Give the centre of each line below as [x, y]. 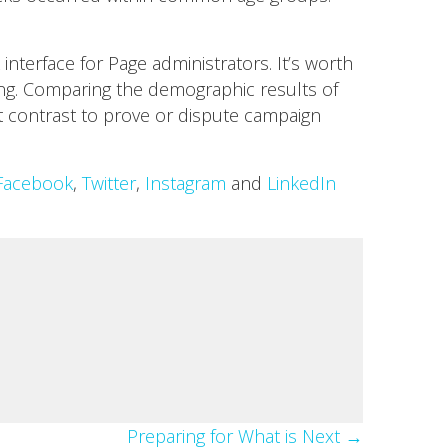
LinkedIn [301, 183]
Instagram [185, 183]
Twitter [108, 183]
